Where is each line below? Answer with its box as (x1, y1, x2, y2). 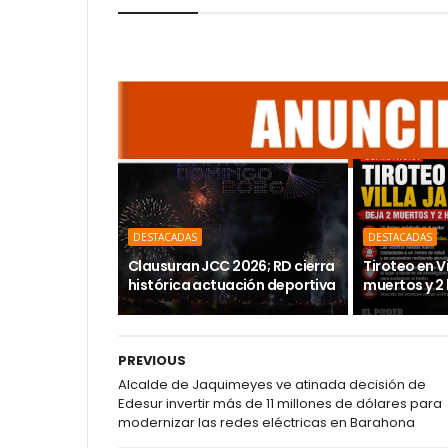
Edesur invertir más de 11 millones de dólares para (118, 394, 442, 413)
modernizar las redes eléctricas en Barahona (118, 413, 415, 432)
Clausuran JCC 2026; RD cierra (128, 256, 335, 276)
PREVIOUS (118, 351, 186, 370)
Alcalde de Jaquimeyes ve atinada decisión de (118, 375, 426, 394)
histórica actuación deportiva (128, 275, 336, 295)
